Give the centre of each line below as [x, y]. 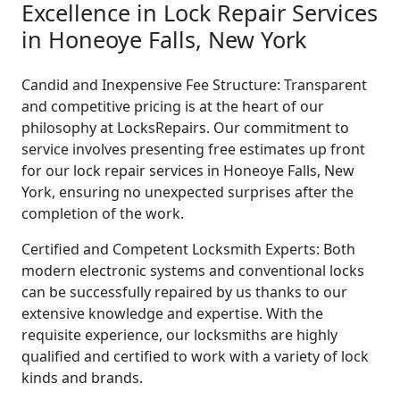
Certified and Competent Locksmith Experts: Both [188, 249]
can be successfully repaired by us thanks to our [184, 292]
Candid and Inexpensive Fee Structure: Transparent [194, 84]
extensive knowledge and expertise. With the [172, 313]
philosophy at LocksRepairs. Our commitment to [185, 127]
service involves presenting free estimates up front [193, 149]
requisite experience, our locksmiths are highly [179, 334]
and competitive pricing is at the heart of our [173, 106]
